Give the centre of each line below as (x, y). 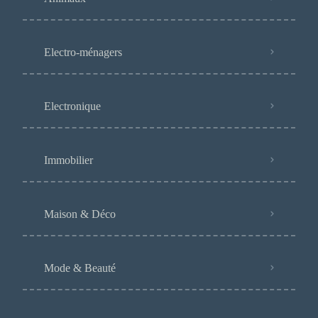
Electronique (72, 106)
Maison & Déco (80, 214)
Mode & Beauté (80, 268)
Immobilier (68, 160)
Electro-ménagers (83, 52)
